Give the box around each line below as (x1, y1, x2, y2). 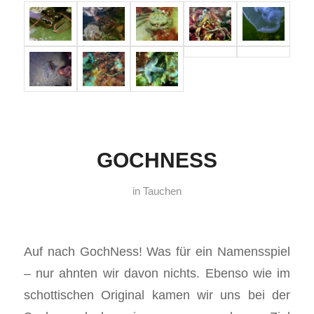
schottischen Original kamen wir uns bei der (23, 287, 291, 303)
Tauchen (142, 185, 182, 197)
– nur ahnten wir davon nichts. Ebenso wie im (23, 266, 291, 281)
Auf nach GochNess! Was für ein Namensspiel (23, 244, 291, 259)
